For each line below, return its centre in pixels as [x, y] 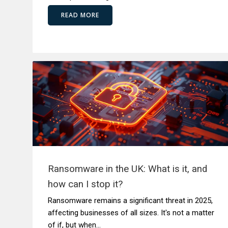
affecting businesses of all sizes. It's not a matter [131, 213]
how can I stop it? [85, 184]
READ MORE [80, 15]
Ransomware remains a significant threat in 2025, [130, 201]
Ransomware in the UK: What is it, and [127, 169]
